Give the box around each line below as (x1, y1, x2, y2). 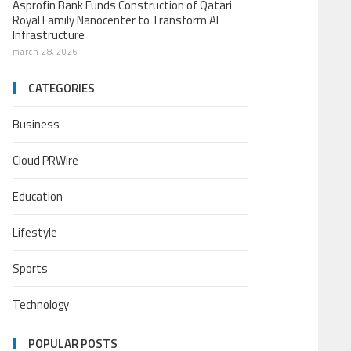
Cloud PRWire (13, 151, 78, 169)
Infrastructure (13, 26, 85, 44)
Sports (13, 259, 48, 277)
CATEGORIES (28, 79, 95, 97)
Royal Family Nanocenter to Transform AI (13, 11, 219, 29)
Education (13, 187, 63, 205)
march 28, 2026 (13, 45, 79, 58)
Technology (13, 295, 69, 313)
